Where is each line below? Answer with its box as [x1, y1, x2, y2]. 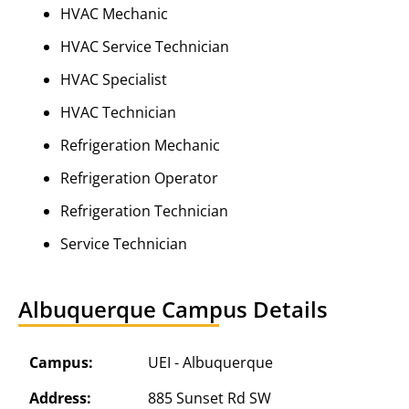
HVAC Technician [59, 102, 176, 122]
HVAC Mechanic [59, 4, 168, 24]
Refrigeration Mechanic [59, 135, 220, 155]
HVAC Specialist [59, 69, 167, 89]
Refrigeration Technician [59, 201, 228, 221]
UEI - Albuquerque [148, 352, 274, 372]
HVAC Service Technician [59, 37, 229, 57]
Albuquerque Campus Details [18, 294, 328, 324]
